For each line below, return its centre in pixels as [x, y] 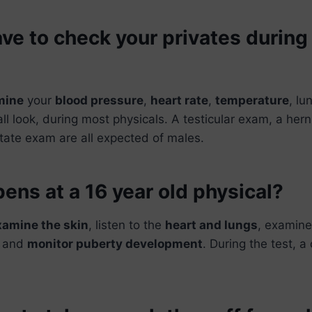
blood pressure [99, 100]
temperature [252, 100]
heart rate [179, 100]
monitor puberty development [115, 243]
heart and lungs [211, 225]
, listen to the [127, 225]
